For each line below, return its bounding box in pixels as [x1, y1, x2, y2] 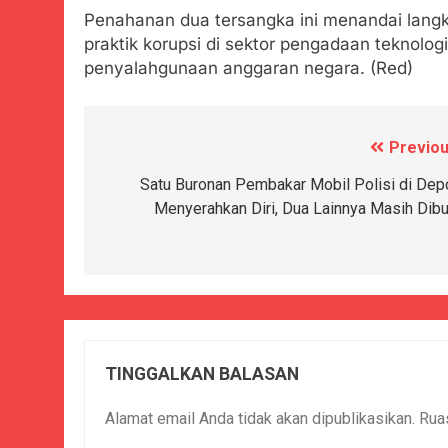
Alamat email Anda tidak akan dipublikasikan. [105, 408, 415, 428]
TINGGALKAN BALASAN [105, 363, 299, 384]
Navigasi [103, 138, 199, 167]
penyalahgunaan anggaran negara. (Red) [84, 58, 413, 79]
